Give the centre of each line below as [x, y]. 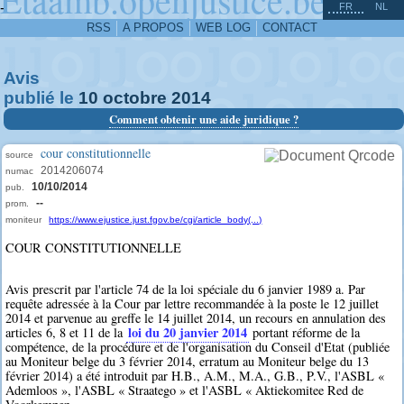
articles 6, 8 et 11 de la [66, 333]
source [20, 155]
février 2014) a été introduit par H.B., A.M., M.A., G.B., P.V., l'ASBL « [195, 376]
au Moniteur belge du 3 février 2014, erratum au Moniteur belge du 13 [188, 362]
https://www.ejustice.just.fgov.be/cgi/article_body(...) [156, 220]
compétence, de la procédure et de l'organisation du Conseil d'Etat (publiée [198, 347]
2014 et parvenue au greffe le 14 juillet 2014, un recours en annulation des [196, 318]
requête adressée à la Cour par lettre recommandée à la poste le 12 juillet [193, 304]
